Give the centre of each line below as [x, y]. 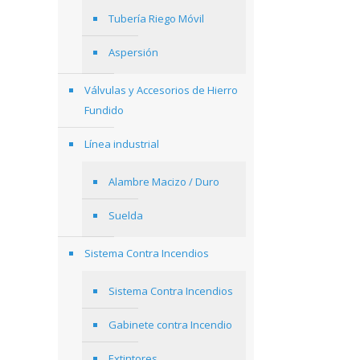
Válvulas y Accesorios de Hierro [161, 90]
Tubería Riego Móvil [156, 18]
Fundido [104, 110]
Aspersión [133, 52]
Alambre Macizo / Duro [164, 182]
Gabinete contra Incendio [170, 325]
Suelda [126, 215]
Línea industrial [122, 144]
